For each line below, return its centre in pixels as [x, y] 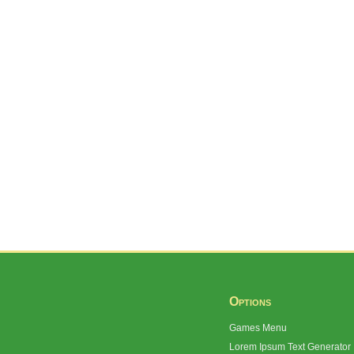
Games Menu [258, 328]
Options [250, 301]
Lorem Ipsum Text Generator [290, 346]
